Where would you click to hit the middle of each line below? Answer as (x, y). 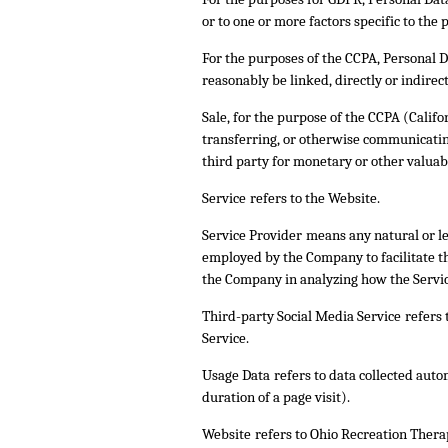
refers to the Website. (315, 198)
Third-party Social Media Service (301, 316)
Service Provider (252, 235)
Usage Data (236, 375)
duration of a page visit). (276, 397)
